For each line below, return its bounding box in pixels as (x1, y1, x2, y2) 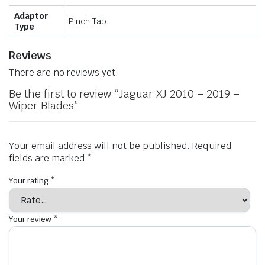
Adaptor (14, 10, 48, 21)
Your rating (9, 175, 50, 186)
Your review (9, 214, 53, 225)
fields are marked (9, 151, 87, 164)
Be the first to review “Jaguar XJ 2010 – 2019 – (9, 86, 240, 101)
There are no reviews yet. (9, 66, 119, 79)
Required (192, 139, 231, 152)
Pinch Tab (69, 15, 106, 27)
